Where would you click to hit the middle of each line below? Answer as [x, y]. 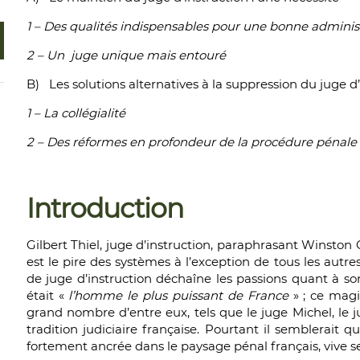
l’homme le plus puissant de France [178, 295]
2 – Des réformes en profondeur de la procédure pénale [191, 142]
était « [47, 295]
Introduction [104, 208]
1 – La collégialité [76, 113]
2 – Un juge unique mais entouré [126, 55]
